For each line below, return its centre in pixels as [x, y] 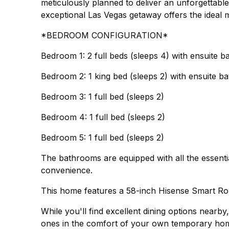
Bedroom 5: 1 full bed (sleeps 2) [102, 138]
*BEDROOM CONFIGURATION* [105, 35]
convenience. [67, 170]
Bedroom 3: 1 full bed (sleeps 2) [102, 97]
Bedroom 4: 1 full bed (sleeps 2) [103, 117]
